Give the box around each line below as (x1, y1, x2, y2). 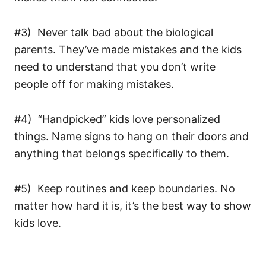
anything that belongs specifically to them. (14, 147, 229, 160)
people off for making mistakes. (14, 78, 174, 91)
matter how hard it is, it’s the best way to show (14, 199, 251, 213)
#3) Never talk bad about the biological (14, 26, 213, 39)
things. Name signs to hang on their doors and (14, 130, 249, 143)
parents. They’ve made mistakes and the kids (14, 43, 242, 56)
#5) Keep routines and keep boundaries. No (14, 182, 235, 195)
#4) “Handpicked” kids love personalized (14, 113, 220, 126)
